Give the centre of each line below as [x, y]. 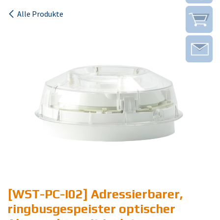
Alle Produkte [40, 14]
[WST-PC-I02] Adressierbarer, [95, 194]
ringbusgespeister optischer [91, 209]
